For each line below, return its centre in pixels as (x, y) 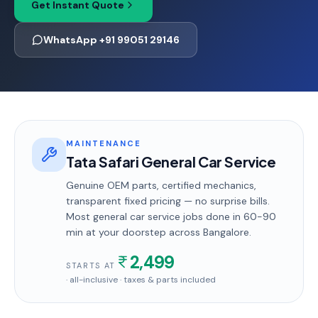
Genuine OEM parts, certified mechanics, (161, 185)
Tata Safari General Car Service (171, 161)
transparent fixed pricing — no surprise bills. (168, 201)
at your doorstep (125, 232)
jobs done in (212, 216)
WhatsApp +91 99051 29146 (111, 40)
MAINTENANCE (104, 143)
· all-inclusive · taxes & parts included (141, 280)
